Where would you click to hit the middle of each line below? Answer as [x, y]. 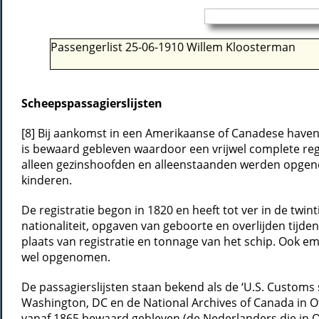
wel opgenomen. [66, 257]
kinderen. [47, 180]
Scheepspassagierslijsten [93, 103]
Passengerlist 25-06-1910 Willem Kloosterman [173, 47]
